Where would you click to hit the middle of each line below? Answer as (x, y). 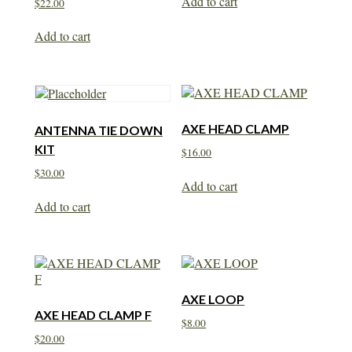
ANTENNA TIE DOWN (98, 130)
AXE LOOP (213, 299)
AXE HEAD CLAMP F (93, 315)
